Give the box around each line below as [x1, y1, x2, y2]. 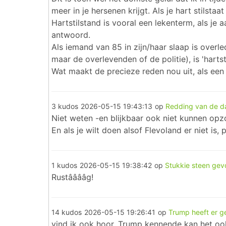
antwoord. [51, 30, 90, 40]
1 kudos [51, 161, 77, 169]
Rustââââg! [51, 172, 93, 182]
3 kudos [51, 102, 78, 110]
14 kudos [51, 208, 82, 216]
